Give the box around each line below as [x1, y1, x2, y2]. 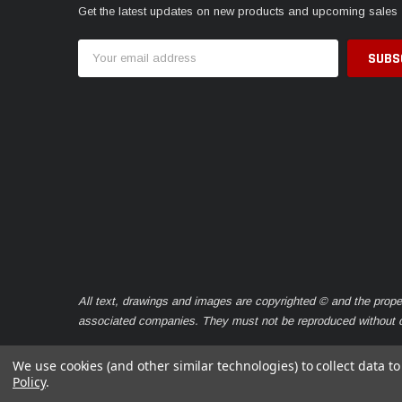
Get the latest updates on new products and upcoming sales [78, 4, 398, 19]
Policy [13, 373, 46, 390]
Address [78, 57, 124, 70]
